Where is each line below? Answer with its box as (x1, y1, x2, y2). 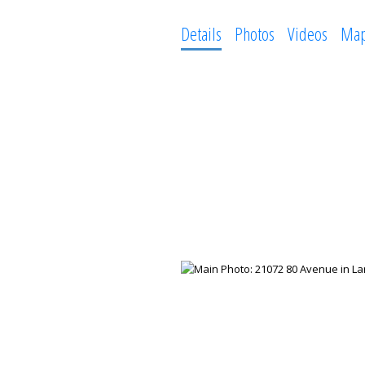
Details (180, 20, 222, 46)
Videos (287, 20, 328, 46)
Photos (234, 20, 275, 46)
